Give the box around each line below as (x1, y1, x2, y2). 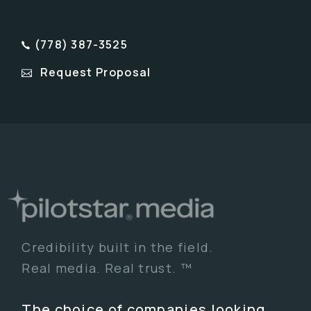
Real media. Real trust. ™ (22, 260, 192, 277)
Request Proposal (40, 64, 151, 80)
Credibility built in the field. (22, 239, 214, 256)
